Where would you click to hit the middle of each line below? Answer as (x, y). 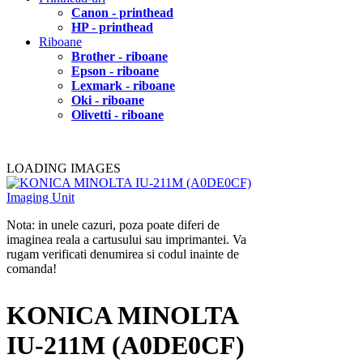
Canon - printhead (122, 12)
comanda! (32, 268)
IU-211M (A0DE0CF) (126, 345)
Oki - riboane (108, 100)
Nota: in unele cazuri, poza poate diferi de (113, 224)
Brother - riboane (120, 56)
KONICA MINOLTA (122, 315)
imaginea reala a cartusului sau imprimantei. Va (126, 239)
